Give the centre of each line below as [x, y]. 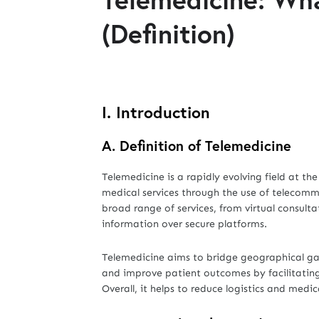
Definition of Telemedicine [205, 146]
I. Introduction [156, 112]
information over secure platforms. [184, 224]
